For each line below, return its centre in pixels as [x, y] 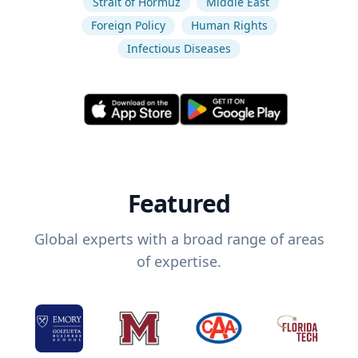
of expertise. [179, 262]
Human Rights [229, 25]
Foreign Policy [128, 25]
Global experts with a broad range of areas [179, 239]
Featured [179, 204]
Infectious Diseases [179, 48]
